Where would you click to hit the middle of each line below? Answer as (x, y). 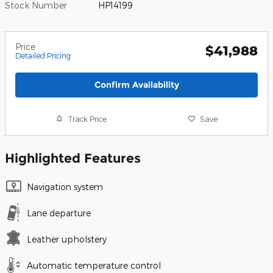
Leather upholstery (67, 239)
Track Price (87, 119)
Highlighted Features (73, 158)
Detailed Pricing (43, 55)
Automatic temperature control (94, 266)
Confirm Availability (136, 84)
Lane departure (59, 213)
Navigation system (65, 187)
